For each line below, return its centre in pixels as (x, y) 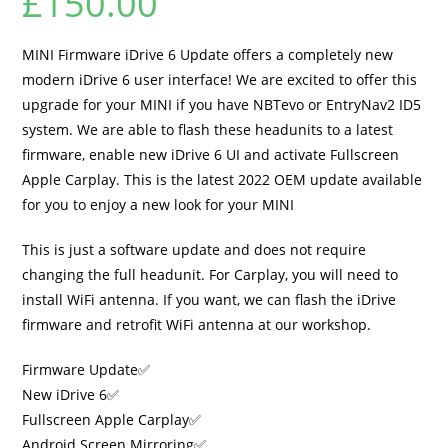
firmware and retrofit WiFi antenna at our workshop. (197, 324)
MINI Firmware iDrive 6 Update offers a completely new (208, 54)
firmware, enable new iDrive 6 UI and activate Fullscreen (211, 154)
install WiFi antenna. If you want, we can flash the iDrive (209, 299)
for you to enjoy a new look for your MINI (158, 204)
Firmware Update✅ (86, 369)
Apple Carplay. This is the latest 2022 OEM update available (222, 179)
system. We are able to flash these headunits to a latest (208, 129)
